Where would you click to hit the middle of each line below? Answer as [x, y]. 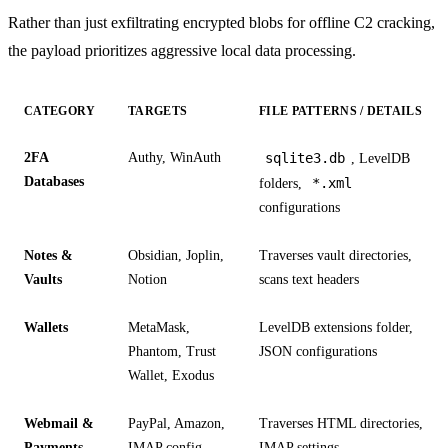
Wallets [46, 327]
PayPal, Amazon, [176, 423]
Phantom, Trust [172, 351]
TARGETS [158, 110]
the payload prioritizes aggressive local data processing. [182, 50]
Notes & [48, 255]
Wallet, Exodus [171, 375]
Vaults [43, 279]
